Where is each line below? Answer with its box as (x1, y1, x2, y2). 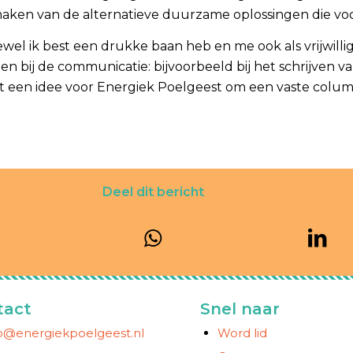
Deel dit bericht (102, 184, 204, 199)
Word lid (217, 325, 267, 340)
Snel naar (200, 299, 280, 318)
